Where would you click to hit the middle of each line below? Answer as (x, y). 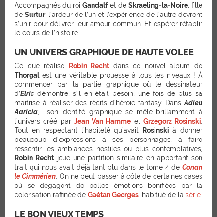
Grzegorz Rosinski (172, 121)
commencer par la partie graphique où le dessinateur (108, 84)
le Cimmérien (35, 176)
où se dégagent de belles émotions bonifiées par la (108, 185)
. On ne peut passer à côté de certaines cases (129, 176)
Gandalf (95, 5)
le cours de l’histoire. (47, 33)
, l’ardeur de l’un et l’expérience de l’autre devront (124, 14)
